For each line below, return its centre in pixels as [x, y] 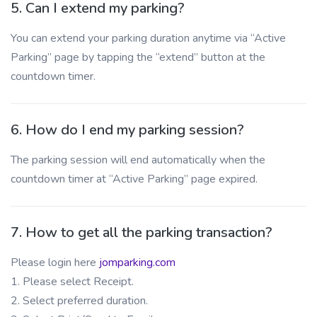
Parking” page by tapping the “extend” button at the [138, 57]
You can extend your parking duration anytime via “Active [148, 38]
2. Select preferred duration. [79, 301]
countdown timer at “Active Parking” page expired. [134, 179]
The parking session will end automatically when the [138, 160]
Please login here [55, 263]
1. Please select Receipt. [72, 282]
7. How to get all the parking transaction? [142, 232]
